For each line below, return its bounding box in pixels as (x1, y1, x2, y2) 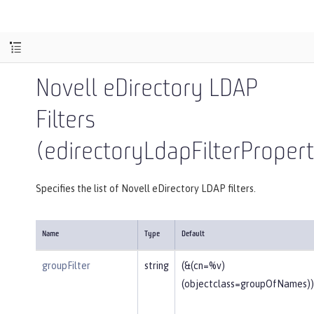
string (144, 259, 169, 271)
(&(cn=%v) (181, 259, 225, 271)
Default (181, 230, 205, 238)
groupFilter (41, 259, 90, 271)
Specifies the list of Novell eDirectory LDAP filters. (36, 182, 256, 194)
